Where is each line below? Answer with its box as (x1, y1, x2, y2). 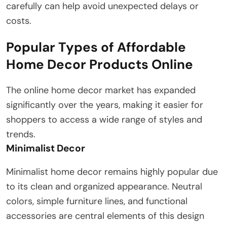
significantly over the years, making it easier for (6, 99, 203, 111)
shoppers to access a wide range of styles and (6, 113, 202, 126)
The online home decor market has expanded (6, 84, 196, 97)
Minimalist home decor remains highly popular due (6, 166, 218, 178)
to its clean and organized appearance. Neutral (6, 180, 202, 193)
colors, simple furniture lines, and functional (6, 195, 187, 208)
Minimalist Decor (6, 142, 85, 155)
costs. (6, 15, 31, 27)
